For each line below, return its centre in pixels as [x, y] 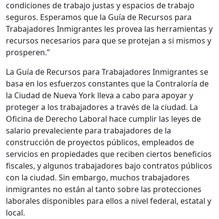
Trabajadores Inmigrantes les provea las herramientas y [109, 29]
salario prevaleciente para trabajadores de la [88, 131]
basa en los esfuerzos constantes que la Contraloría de [107, 84]
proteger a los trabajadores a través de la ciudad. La [102, 107]
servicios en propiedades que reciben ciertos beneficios [109, 154]
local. [15, 213]
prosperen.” [28, 52]
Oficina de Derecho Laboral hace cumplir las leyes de [103, 119]
